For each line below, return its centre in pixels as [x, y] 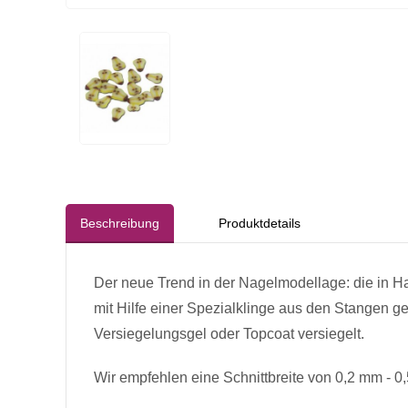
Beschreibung [120, 224]
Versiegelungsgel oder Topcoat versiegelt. [229, 334]
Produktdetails [260, 224]
